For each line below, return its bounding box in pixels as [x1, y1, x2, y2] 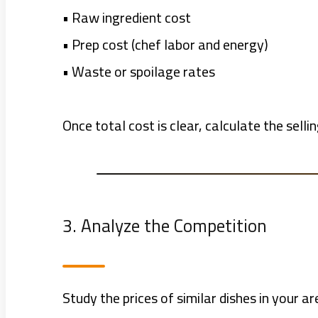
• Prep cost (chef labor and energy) [62, 31, 268, 58]
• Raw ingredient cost [62, 4, 191, 31]
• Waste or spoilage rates [62, 58, 215, 85]
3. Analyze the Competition [62, 209, 267, 243]
